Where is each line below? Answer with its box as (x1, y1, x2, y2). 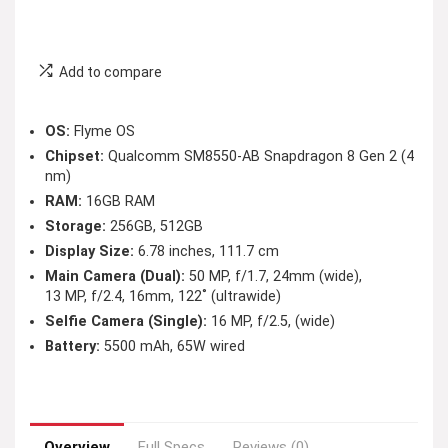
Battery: (45, 338, 100, 355)
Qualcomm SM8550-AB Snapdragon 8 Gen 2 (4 (104, 148, 414, 165)
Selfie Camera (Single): (45, 313, 207, 330)
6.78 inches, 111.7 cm (134, 243, 279, 260)
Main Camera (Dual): (45, 268, 185, 285)
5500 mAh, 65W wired (100, 338, 245, 355)
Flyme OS (70, 123, 135, 140)
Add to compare (59, 64, 162, 80)
